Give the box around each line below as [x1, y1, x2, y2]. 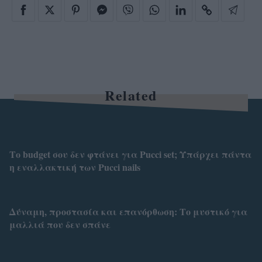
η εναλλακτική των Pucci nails [9, 160, 140, 174]
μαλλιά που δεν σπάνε [9, 218, 111, 232]
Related [105, 84, 157, 105]
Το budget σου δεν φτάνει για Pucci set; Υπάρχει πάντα [9, 147, 251, 161]
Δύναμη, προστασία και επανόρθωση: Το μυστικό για [9, 205, 247, 219]
